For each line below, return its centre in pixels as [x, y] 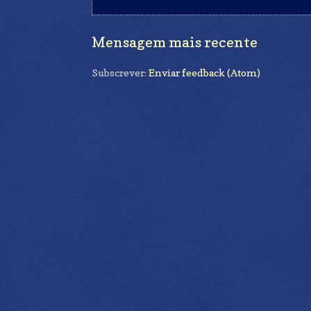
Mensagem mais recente [175, 42]
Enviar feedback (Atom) [204, 73]
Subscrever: [120, 73]
